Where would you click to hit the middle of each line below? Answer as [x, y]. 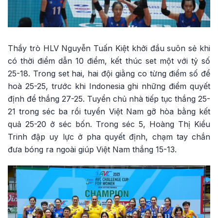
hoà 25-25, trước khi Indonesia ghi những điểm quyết [109, 86]
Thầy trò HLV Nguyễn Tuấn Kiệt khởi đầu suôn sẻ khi [109, 48]
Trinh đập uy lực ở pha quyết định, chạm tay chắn [109, 136]
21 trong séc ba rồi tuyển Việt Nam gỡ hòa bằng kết [109, 111]
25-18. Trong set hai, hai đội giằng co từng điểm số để [109, 73]
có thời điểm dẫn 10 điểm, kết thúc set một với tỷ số [109, 61]
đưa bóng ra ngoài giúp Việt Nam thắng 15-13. [92, 149]
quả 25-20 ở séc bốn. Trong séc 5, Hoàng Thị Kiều [109, 124]
